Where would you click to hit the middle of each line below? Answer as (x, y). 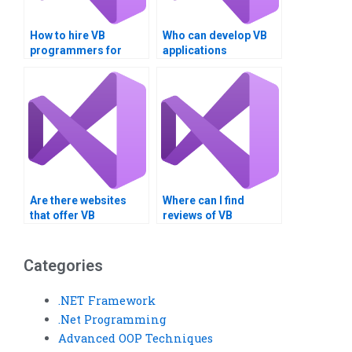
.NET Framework (106, 300)
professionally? (203, 66)
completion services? (86, 246)
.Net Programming (112, 319)
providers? (191, 246)
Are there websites (78, 201)
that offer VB (62, 216)
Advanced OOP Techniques (135, 338)
